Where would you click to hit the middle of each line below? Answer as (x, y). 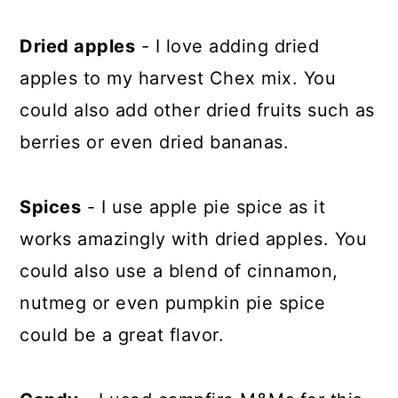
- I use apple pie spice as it (203, 207)
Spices (51, 207)
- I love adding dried (227, 46)
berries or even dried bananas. (157, 142)
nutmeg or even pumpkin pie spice (173, 302)
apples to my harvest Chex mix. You (178, 78)
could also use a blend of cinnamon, (179, 271)
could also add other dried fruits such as (197, 110)
